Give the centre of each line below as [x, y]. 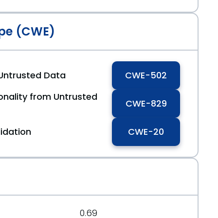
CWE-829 [146, 103]
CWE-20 [146, 132]
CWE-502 [146, 75]
